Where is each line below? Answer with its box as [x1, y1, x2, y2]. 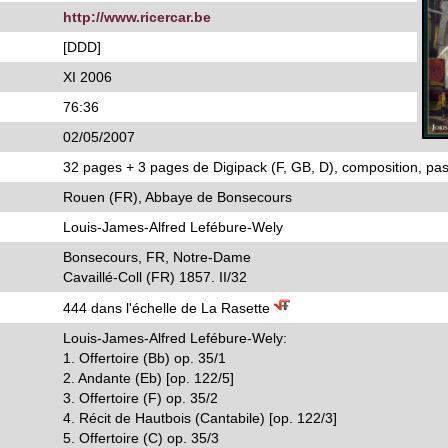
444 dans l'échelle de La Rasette [63, 300, 274, 316]
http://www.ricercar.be [63, 9, 211, 25]
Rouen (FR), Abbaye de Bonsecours [63, 189, 292, 205]
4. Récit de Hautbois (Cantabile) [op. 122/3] [63, 410, 337, 426]
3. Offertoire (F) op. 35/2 [63, 390, 218, 406]
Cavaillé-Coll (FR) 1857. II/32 [63, 269, 247, 285]
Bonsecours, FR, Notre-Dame [63, 249, 251, 265]
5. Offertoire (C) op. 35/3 [63, 430, 219, 446]
